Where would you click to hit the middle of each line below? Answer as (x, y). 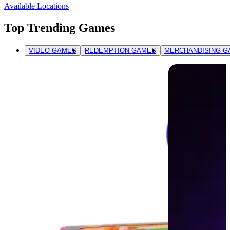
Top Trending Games (60, 28)
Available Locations (36, 6)
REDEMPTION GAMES (120, 51)
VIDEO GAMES (53, 51)
